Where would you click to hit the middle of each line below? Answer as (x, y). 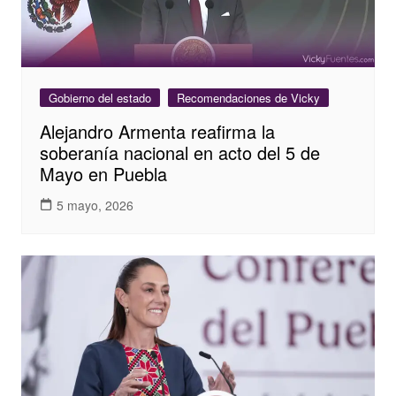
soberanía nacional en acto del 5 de (179, 153)
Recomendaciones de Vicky (248, 98)
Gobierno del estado (99, 98)
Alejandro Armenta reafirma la (157, 132)
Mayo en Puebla (103, 174)
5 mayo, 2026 (95, 205)
